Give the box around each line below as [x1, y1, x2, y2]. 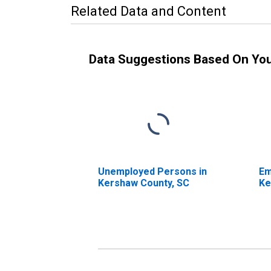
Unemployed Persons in [98, 165, 207, 177]
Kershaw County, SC [98, 177, 189, 189]
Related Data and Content [71, 3, 226, 19]
